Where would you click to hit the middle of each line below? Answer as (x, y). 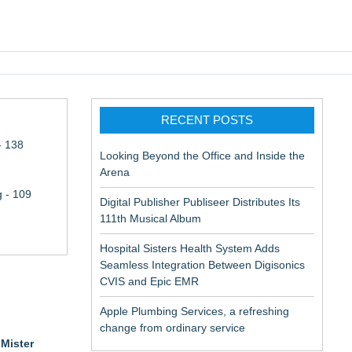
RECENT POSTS (207, 120)
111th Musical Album (150, 218)
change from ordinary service (172, 328)
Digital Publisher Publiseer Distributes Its (200, 202)
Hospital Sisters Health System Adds (190, 248)
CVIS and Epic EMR (149, 281)
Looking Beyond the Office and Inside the (202, 156)
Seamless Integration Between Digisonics (202, 265)
